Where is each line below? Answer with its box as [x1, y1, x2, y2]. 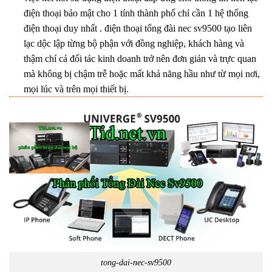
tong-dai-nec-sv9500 [101, 257, 171, 267]
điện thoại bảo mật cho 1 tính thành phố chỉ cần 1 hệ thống [24, 8, 248, 19]
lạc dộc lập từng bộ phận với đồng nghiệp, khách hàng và [24, 38, 244, 49]
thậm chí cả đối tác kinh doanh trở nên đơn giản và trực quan [24, 53, 256, 64]
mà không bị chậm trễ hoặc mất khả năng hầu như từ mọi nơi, [24, 69, 260, 80]
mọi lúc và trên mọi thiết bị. [24, 84, 129, 95]
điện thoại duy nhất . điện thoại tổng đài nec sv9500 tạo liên [24, 23, 252, 34]
